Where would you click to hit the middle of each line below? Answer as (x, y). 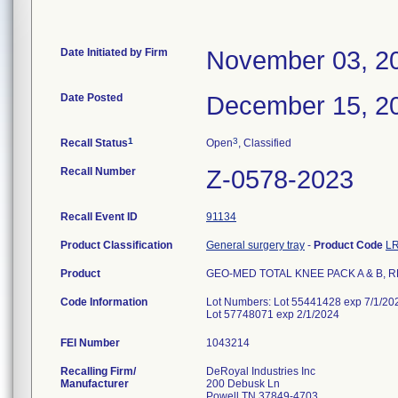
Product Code (350, 245)
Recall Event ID (99, 217)
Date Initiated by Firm (114, 52)
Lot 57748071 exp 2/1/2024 (273, 314)
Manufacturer (95, 384)
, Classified (265, 143)
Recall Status (94, 143)
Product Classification (116, 245)
